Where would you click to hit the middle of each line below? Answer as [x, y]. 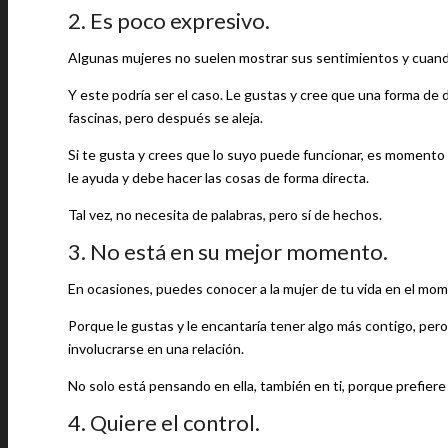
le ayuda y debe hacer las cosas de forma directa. [218, 177]
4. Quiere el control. [164, 422]
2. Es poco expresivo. [169, 20]
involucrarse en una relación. [156, 348]
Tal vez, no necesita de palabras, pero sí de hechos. [225, 214]
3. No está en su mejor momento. [228, 251]
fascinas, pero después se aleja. [165, 117]
